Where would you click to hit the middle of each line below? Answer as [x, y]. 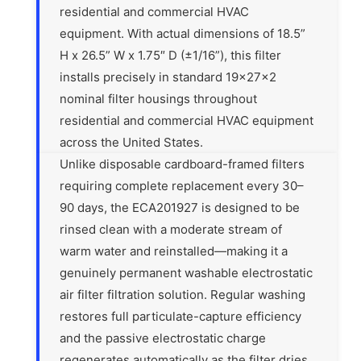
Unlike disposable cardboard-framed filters [183, 164]
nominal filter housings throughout [159, 99]
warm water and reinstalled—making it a [174, 251]
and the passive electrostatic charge [163, 338]
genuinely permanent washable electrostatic [187, 273]
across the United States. [132, 143]
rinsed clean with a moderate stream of [171, 230]
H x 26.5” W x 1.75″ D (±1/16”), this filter [171, 56]
